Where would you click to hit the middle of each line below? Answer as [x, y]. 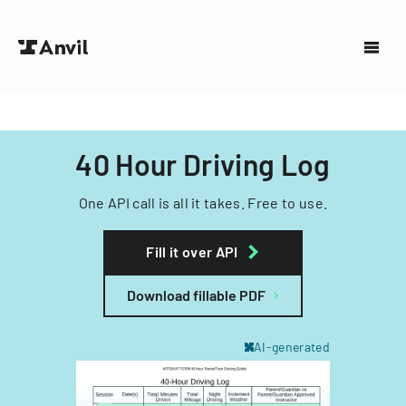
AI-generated [292, 347]
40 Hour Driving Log [203, 164]
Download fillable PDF [196, 295]
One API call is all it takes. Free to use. [203, 203]
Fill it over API [192, 251]
